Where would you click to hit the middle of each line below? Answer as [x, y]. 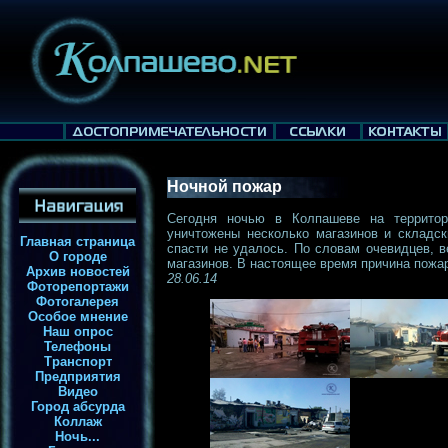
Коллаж [77, 421]
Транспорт [77, 361]
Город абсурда [77, 406]
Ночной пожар [224, 186]
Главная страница [77, 241]
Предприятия [77, 376]
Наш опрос [77, 331]
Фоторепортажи [77, 286]
